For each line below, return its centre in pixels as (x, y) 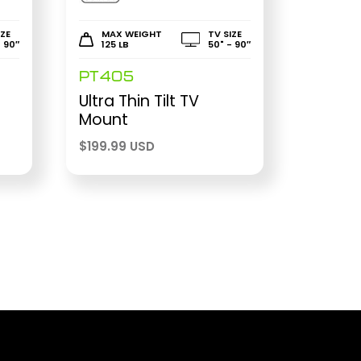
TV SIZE (224, 33)
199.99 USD (120, 147)
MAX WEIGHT (131, 33)
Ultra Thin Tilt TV (139, 102)
